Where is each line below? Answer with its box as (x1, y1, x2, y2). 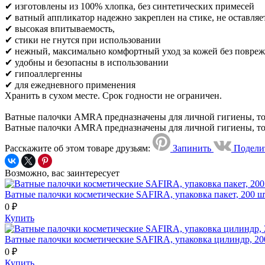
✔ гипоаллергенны (5, 68, 82, 79)
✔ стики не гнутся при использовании (5, 34, 161, 45)
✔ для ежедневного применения (5, 79, 135, 90)
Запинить (173, 143, 211, 153)
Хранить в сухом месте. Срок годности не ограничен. (5, 90, 222, 101)
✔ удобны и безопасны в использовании (5, 57, 169, 67)
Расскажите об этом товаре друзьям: (5, 143, 150, 153)
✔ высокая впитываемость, (5, 23, 115, 34)
